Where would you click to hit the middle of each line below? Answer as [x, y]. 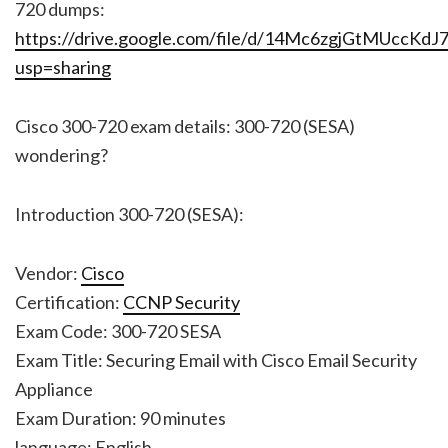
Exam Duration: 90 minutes [120, 417]
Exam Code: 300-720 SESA [118, 330]
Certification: [69, 301]
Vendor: [48, 272]
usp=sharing [63, 66]
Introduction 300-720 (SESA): [129, 213]
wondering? [61, 154]
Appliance [54, 388]
